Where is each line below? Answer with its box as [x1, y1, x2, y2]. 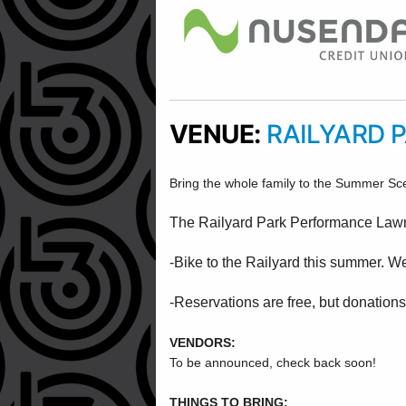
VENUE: [169, 119, 267, 150]
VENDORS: [169, 335, 236, 350]
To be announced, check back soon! [169, 355, 376, 370]
